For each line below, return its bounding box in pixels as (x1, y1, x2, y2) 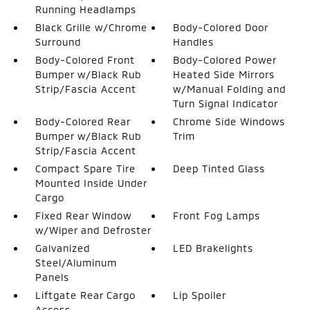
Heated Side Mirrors (173, 69, 275, 80)
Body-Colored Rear (35, 116, 130, 127)
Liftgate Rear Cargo (35, 289, 136, 301)
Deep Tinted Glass (173, 163, 266, 174)
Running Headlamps (35, 3, 136, 15)
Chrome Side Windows (173, 116, 286, 127)
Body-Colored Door (173, 21, 268, 33)
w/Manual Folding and (173, 83, 286, 95)
